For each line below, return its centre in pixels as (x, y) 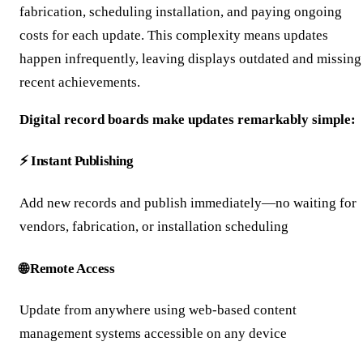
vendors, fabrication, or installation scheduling (154, 226)
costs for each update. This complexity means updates (174, 35)
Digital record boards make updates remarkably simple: (188, 119)
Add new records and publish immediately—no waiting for (188, 203)
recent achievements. (80, 82)
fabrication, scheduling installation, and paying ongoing (181, 11)
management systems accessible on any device (153, 334)
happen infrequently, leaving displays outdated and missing (190, 58)
